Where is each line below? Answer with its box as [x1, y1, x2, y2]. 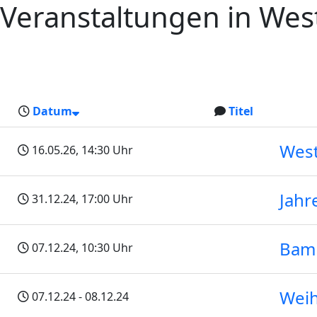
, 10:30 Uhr [76, 240, 133, 255]
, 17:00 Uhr [76, 191, 133, 207]
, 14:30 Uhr [76, 142, 133, 158]
